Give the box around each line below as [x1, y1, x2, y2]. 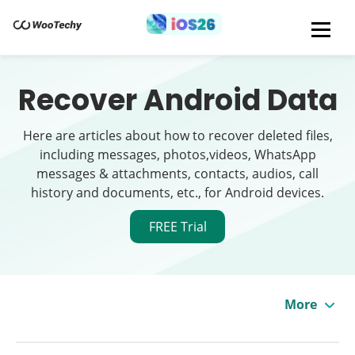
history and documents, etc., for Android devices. [31, 184, 324, 201]
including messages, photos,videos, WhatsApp [39, 146, 316, 163]
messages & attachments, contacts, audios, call [36, 165, 319, 182]
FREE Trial [148, 218, 207, 235]
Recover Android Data [17, 80, 338, 120]
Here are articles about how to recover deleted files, [22, 127, 333, 144]
